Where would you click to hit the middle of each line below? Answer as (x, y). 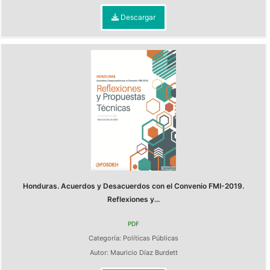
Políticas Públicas (151, 238)
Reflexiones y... (133, 199)
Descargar (137, 17)
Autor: (100, 253)
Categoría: (106, 238)
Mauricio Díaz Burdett (144, 253)
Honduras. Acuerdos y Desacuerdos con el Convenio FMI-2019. (133, 186)
